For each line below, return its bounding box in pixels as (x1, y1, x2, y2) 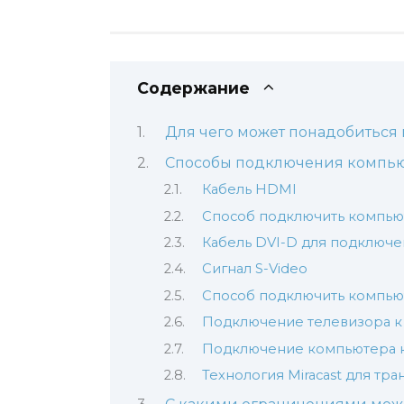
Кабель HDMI (201, 181, 297, 198)
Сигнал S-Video (201, 261, 308, 278)
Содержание (137, 78, 250, 97)
